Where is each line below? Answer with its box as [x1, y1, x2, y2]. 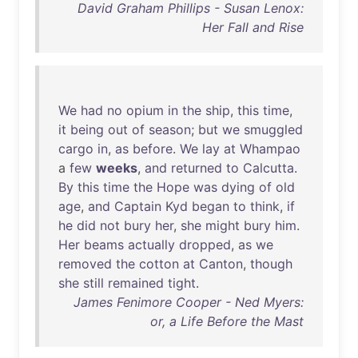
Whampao [240, 141, 300, 157]
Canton [199, 256, 243, 272]
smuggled [244, 121, 303, 137]
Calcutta [243, 160, 294, 176]
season [149, 121, 191, 137]
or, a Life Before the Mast [150, 313, 304, 329]
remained [108, 275, 164, 291]
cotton [139, 256, 179, 272]
